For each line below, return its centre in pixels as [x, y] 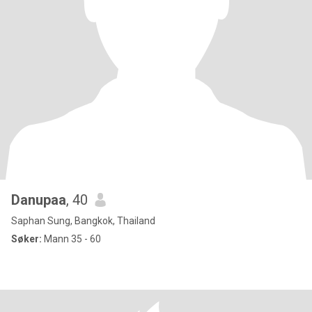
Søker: [26, 239]
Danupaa [39, 200]
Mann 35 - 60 [71, 239]
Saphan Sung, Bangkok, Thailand [83, 221]
